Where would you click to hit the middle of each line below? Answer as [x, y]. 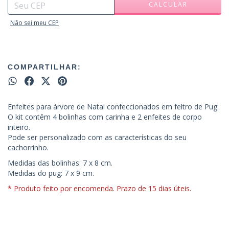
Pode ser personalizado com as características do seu [97, 137]
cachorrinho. [28, 147]
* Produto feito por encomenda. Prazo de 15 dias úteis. [99, 188]
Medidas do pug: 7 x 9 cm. [51, 173]
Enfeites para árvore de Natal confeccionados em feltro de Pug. [113, 106]
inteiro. [19, 127]
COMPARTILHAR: [44, 67]
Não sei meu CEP [35, 22]
